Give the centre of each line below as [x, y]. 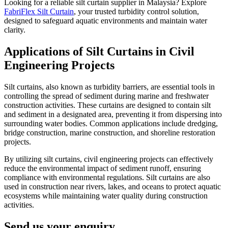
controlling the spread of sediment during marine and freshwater [106, 96]
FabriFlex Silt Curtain [39, 12]
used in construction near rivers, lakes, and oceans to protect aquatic [112, 186]
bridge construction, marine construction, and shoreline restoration [110, 132]
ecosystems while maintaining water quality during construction [106, 195]
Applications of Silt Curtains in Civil [99, 52]
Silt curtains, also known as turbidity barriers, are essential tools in [109, 87]
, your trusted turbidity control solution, [136, 12]
